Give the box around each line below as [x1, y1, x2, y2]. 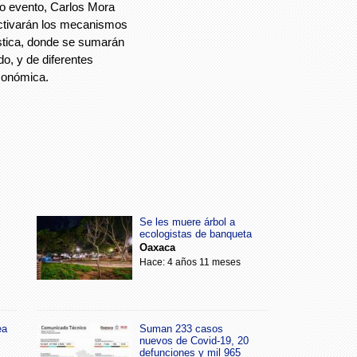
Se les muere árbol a [139, 215, 235, 228]
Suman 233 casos [139, 322, 223, 335]
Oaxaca [139, 241, 175, 253]
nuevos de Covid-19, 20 [139, 334, 249, 347]
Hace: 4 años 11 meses [139, 256, 241, 268]
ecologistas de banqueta [139, 227, 252, 240]
